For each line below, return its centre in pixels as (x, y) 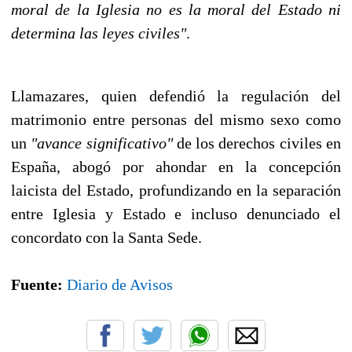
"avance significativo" (102, 143)
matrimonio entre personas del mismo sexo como (176, 119)
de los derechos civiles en (257, 143)
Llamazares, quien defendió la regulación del (176, 95)
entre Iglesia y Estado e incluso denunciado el (176, 213)
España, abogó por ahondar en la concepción (176, 166)
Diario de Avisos (120, 284)
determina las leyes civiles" (99, 33)
